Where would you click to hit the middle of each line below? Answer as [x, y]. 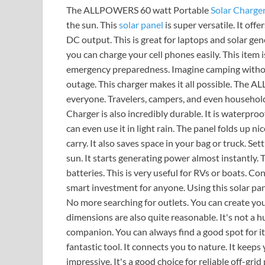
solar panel [141, 25]
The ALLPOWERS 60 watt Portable [138, 10]
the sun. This [93, 25]
